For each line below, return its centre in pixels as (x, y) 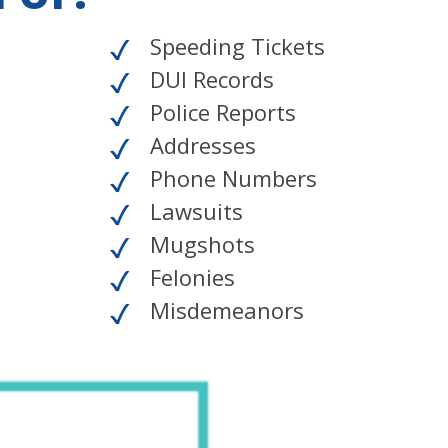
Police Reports (220, 112)
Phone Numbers (230, 178)
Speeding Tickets (234, 46)
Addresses (200, 145)
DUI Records (209, 79)
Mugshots (199, 244)
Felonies (189, 277)
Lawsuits (193, 211)
